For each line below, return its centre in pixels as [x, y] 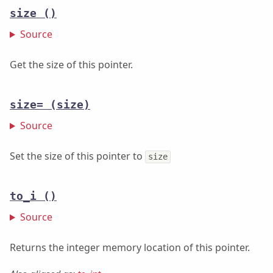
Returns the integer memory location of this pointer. [130, 248]
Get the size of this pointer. [71, 65]
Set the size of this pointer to [77, 156]
